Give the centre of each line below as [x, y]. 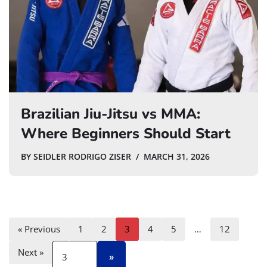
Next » [31, 252]
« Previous [39, 229]
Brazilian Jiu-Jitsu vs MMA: [111, 114]
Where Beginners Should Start [126, 133]
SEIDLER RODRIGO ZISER [82, 156]
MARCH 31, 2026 [177, 156]
